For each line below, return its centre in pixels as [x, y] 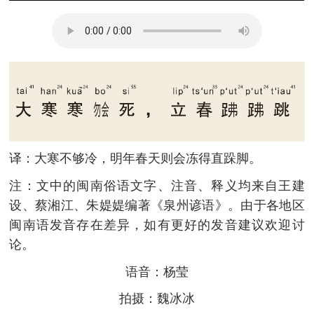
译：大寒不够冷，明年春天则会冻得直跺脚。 [136, 159]
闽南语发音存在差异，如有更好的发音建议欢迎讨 [157, 225]
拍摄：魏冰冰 [157, 299]
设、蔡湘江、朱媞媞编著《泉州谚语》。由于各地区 [157, 206]
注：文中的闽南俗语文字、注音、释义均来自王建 [157, 186]
